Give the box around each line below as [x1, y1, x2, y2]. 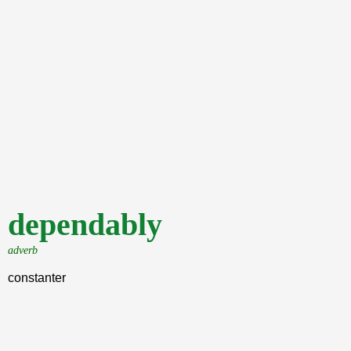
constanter [8, 271, 66, 284]
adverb [8, 244, 38, 256]
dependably [8, 207, 162, 242]
